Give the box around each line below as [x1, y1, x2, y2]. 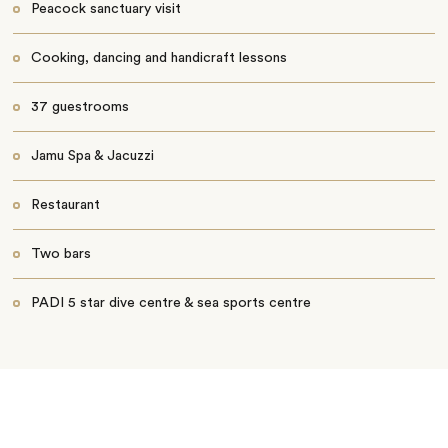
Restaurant [30, 198, 100, 213]
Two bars [30, 247, 91, 262]
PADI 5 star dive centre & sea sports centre [30, 296, 311, 311]
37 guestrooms [30, 100, 129, 115]
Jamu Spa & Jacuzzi [30, 149, 154, 164]
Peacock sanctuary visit [30, 2, 181, 17]
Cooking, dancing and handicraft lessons [30, 51, 287, 66]
